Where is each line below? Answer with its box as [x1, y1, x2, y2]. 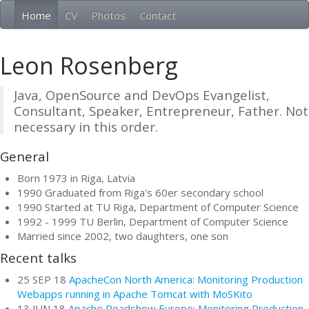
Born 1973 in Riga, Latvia [17, 170, 135, 185]
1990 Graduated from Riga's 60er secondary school [17, 185, 263, 199]
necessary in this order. [14, 118, 158, 135]
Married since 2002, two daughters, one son [17, 228, 228, 243]
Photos [91, 8, 126, 22]
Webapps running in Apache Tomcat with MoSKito [17, 286, 252, 301]
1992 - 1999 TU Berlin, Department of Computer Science [17, 214, 288, 228]
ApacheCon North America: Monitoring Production [69, 272, 303, 286]
